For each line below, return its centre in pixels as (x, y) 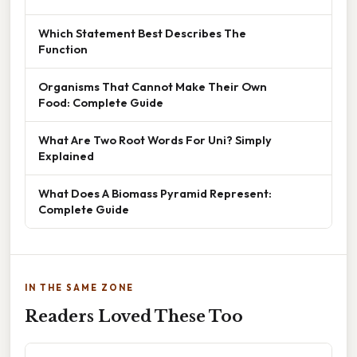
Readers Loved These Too (134, 316)
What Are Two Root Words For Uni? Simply (155, 139)
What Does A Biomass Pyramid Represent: (155, 193)
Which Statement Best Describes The (142, 33)
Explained (66, 155)
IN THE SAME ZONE (79, 287)
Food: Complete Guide (101, 102)
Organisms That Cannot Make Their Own (153, 86)
